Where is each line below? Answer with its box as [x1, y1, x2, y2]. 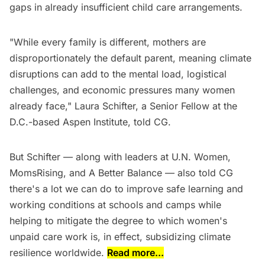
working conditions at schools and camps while [9, 199, 221, 211]
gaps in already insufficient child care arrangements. [9, 1, 243, 14]
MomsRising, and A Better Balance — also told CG [9, 167, 233, 179]
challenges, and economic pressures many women [9, 84, 235, 96]
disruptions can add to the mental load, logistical [9, 68, 227, 80]
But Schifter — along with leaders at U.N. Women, [9, 151, 231, 163]
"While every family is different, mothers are [9, 36, 206, 49]
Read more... [107, 247, 164, 259]
